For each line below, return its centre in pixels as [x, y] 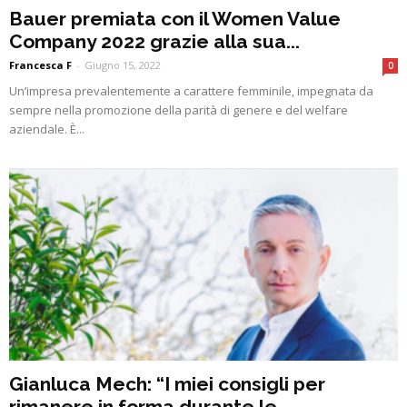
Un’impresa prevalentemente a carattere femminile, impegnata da [191, 91]
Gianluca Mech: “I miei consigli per [167, 383]
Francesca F [40, 65]
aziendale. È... [47, 129]
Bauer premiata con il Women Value [175, 19]
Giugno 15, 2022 [123, 65]
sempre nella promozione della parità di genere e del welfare [179, 110]
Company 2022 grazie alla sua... [154, 42]
